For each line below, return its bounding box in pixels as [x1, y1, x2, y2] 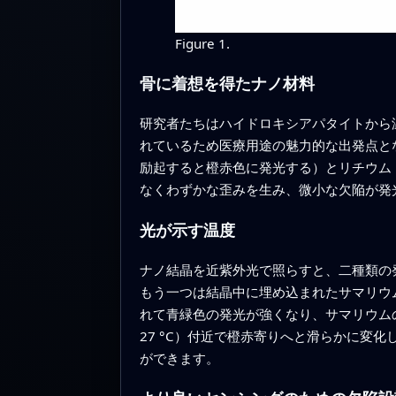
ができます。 [139, 348, 219, 367]
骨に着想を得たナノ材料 [139, 72, 315, 95]
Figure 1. [174, 34, 230, 52]
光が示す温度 [139, 218, 235, 240]
